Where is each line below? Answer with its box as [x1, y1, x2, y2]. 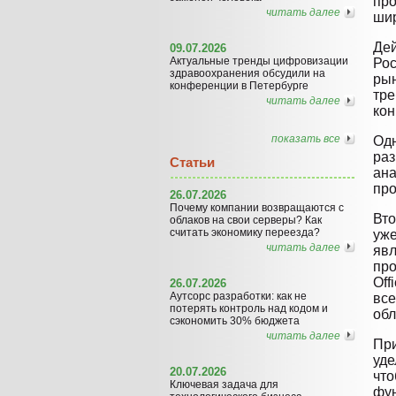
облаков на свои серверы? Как [170, 213, 322, 226]
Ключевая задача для [170, 377, 278, 391]
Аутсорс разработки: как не [170, 289, 307, 302]
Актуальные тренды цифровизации [170, 54, 348, 67]
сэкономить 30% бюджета [170, 314, 300, 327]
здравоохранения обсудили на [170, 66, 325, 80]
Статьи [170, 154, 215, 170]
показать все [271, 132, 340, 145]
